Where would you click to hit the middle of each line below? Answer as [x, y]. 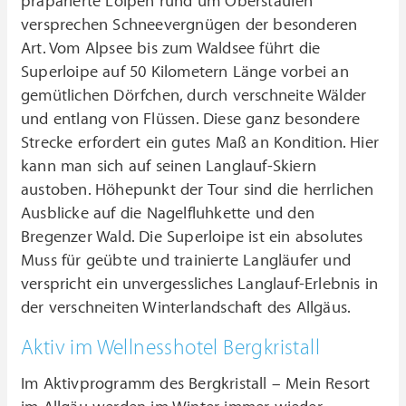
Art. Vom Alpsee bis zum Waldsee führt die [171, 48]
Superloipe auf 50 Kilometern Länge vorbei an [185, 72]
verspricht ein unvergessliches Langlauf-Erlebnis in [200, 284]
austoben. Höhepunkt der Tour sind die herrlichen [198, 189]
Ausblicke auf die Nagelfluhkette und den [168, 213]
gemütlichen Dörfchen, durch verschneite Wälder [194, 95]
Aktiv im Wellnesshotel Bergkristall [170, 348]
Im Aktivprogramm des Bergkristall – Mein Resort [196, 383]
